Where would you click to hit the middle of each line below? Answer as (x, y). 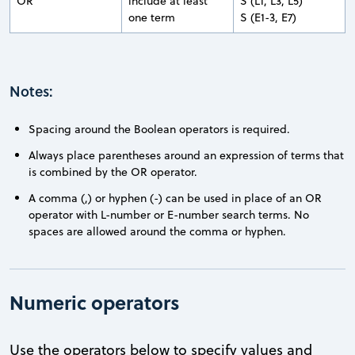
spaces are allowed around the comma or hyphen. (157, 231)
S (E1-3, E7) (268, 17)
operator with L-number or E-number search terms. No (169, 214)
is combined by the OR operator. (113, 172)
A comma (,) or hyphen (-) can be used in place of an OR (175, 198)
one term (152, 17)
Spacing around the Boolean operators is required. (159, 129)
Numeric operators (95, 302)
